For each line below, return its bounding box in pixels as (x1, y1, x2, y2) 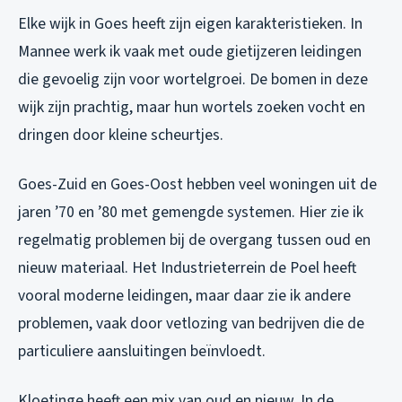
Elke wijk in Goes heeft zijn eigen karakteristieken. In (18, 12, 363, 35)
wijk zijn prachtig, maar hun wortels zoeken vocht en (18, 95, 365, 118)
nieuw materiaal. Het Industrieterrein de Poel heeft (18, 256, 356, 279)
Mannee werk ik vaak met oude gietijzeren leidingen (18, 39, 362, 63)
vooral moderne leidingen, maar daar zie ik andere (18, 284, 351, 307)
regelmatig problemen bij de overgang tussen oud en (18, 228, 371, 251)
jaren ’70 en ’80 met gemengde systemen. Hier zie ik (18, 200, 363, 223)
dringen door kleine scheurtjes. (18, 123, 223, 146)
